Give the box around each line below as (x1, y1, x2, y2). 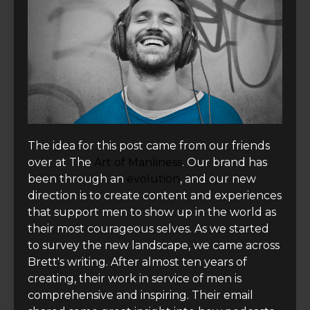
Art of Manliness (94, 156, 182, 170)
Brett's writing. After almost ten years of (28, 255, 247, 269)
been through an (28, 172, 127, 186)
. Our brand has (182, 156, 267, 170)
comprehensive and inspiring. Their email (28, 289, 253, 302)
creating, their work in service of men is (28, 272, 241, 286)
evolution (127, 172, 180, 186)
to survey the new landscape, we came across (28, 239, 280, 253)
